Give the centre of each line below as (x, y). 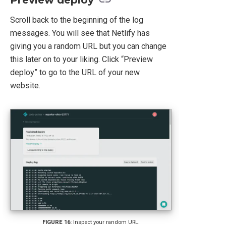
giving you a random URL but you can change (88, 46)
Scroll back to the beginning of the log (77, 20)
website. (25, 86)
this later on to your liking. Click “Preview (81, 60)
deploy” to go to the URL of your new (75, 73)
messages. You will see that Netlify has (80, 33)
